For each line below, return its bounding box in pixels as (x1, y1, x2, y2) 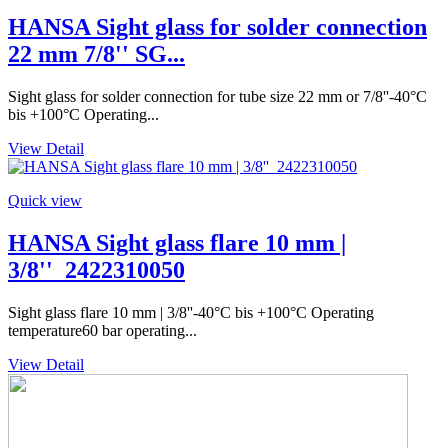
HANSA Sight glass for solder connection (8, 14, 427, 41)
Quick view (8, 192, 82, 210)
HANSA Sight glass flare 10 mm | (8, 230, 346, 257)
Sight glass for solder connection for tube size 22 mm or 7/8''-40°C (8, 88, 427, 106)
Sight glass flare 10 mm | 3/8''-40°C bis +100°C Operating (8, 304, 374, 322)
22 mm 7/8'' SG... (8, 41, 185, 68)
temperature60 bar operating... (8, 322, 197, 340)
